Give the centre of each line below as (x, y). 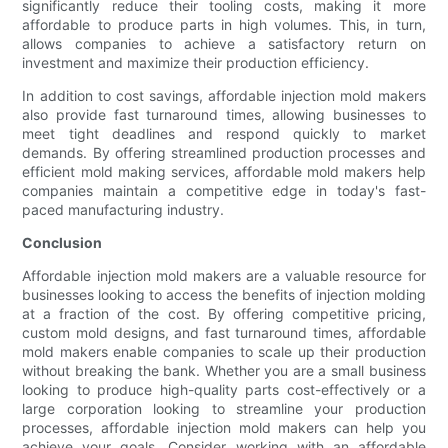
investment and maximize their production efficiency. (196, 63)
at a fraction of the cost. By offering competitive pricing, (224, 314)
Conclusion (62, 243)
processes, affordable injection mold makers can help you (224, 428)
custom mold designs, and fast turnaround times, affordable (224, 333)
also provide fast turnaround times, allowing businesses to (224, 115)
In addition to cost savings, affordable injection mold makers (224, 96)
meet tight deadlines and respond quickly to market (224, 134)
